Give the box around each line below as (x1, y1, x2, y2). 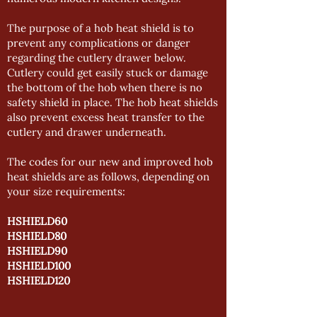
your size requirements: (7, 185, 125, 198)
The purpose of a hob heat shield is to (7, 21, 194, 35)
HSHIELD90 (7, 244, 67, 258)
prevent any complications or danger (7, 36, 190, 50)
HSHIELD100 (7, 259, 71, 272)
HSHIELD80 (7, 229, 67, 243)
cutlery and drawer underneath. (7, 125, 166, 139)
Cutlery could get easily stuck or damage (7, 66, 208, 79)
